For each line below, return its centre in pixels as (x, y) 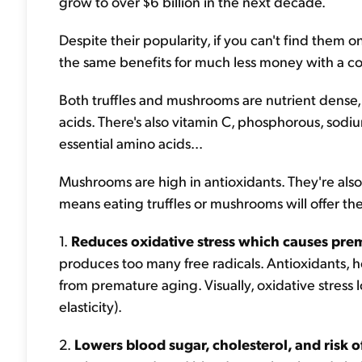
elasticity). (90, 306)
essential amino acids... (131, 143)
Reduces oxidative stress (152, 240)
